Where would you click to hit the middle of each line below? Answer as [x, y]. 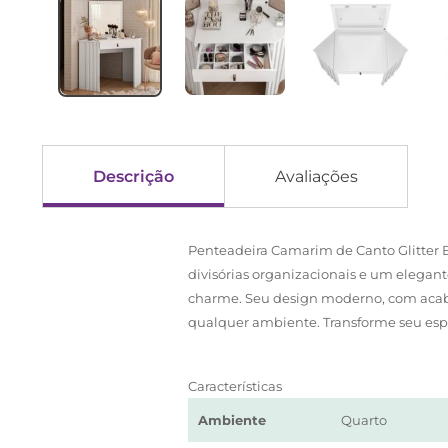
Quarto [364, 420]
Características [235, 386]
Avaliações [316, 176]
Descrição [133, 176]
